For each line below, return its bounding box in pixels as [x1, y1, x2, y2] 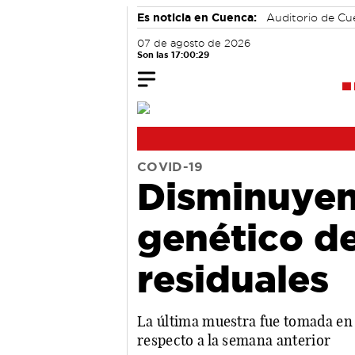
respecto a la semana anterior [137, 330, 331, 349]
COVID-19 [137, 159, 204, 174]
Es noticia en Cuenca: [137, 11, 257, 24]
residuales [137, 257, 329, 300]
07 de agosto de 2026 [137, 38, 250, 48]
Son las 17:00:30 [137, 50, 210, 59]
